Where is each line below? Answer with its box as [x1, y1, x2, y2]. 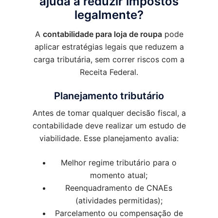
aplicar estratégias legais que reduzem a [34, 42, 184, 52]
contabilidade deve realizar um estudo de [32, 121, 186, 131]
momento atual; [90, 170, 147, 181]
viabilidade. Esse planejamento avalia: [39, 133, 179, 144]
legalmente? [74, 8, 144, 22]
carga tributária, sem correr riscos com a [34, 54, 184, 65]
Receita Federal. [80, 67, 138, 77]
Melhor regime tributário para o [61, 158, 177, 168]
